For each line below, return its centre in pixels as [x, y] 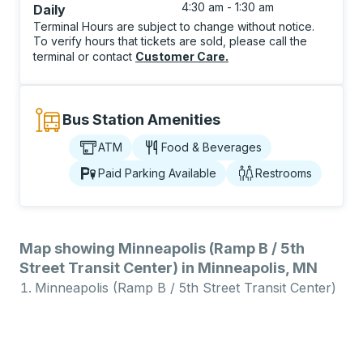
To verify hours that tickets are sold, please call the [170, 41]
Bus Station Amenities [141, 120]
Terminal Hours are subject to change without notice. [174, 26]
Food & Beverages [211, 147]
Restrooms [284, 173]
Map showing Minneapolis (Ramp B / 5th [162, 248]
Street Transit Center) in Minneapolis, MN [169, 268]
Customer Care [180, 56]
